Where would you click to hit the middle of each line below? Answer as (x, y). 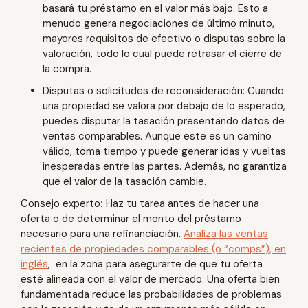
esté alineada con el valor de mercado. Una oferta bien (150, 279)
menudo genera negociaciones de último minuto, (158, 23)
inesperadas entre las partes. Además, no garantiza (165, 166)
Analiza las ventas (226, 233)
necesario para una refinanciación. (102, 233)
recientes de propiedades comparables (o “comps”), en (153, 249)
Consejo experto (60, 203)
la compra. (67, 68)
